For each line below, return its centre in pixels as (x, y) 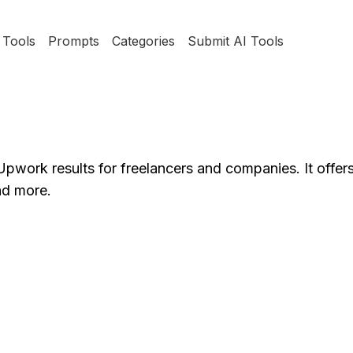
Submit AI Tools (235, 41)
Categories (143, 41)
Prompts (73, 41)
